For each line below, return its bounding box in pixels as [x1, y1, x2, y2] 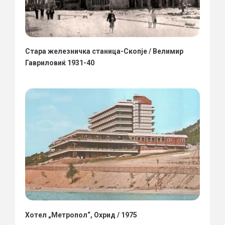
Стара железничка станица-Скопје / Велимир [25, 47, 183, 56]
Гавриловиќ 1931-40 [25, 59, 94, 67]
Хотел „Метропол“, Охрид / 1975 [25, 210, 137, 219]
